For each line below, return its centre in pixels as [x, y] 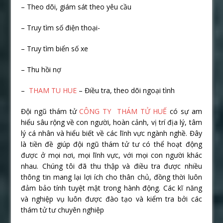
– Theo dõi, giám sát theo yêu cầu [76, 7]
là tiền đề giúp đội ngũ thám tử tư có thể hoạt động [111, 144]
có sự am [184, 111]
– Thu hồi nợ [41, 70]
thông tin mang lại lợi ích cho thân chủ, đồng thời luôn [111, 177]
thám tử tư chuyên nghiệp [63, 210]
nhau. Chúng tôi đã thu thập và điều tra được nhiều [111, 166]
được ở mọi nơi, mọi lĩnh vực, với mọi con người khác [111, 155]
